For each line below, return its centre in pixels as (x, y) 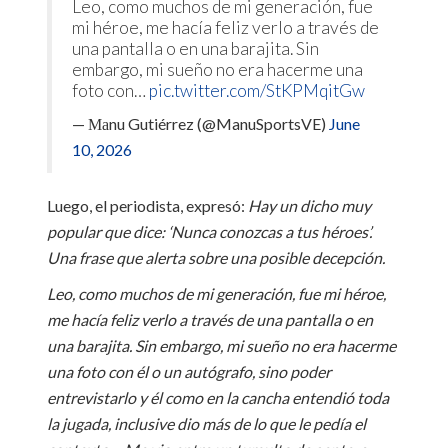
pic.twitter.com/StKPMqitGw (256, 90)
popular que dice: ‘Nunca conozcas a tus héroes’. (209, 231)
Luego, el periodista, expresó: (147, 205)
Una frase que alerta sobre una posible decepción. (215, 257)
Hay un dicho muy (309, 205)
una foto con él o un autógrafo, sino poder (188, 371)
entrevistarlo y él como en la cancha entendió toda (217, 397)
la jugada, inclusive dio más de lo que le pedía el (206, 423)
